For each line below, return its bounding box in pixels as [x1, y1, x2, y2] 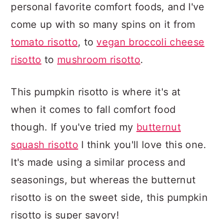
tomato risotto [11, 36, 78, 48]
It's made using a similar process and [11, 156, 186, 168]
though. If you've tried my [11, 121, 137, 133]
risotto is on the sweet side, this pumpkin [11, 192, 208, 203]
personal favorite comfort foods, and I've [11, 1, 205, 13]
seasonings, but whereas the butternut [11, 174, 196, 186]
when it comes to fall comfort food [11, 104, 176, 115]
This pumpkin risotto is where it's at [11, 86, 181, 98]
